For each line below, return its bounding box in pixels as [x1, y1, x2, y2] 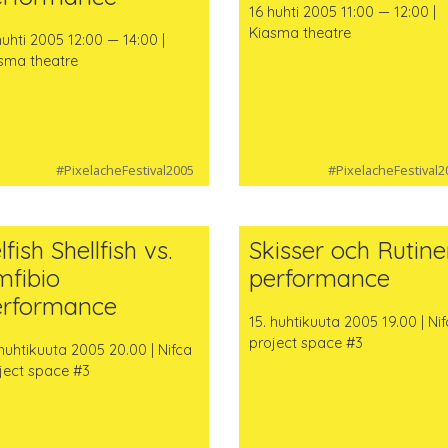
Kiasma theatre [248, 23, 351, 42]
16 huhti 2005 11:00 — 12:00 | [248, 2, 436, 21]
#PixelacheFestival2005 [55, 161, 194, 180]
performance [248, 263, 390, 294]
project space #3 [248, 334, 363, 353]
